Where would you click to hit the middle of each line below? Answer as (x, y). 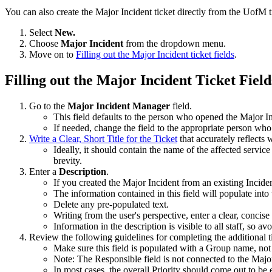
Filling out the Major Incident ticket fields (155, 54)
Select (42, 32)
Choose (45, 43)
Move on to (53, 54)
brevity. (68, 160)
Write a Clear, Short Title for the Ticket (103, 138)
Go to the (48, 106)
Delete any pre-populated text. (111, 204)
